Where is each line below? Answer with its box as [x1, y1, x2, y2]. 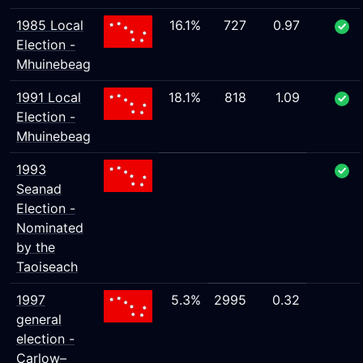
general [16, 311, 62, 327]
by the [16, 239, 55, 255]
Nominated [16, 220, 83, 236]
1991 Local [16, 89, 81, 105]
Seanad [16, 181, 62, 197]
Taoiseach [16, 258, 78, 275]
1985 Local [16, 17, 83, 33]
